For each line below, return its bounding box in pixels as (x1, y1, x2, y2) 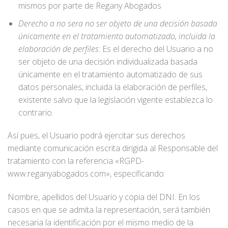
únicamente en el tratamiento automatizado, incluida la (18, 30, 215, 42)
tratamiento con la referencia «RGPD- (8, 155, 144, 167)
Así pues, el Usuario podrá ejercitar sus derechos (8, 130, 185, 141)
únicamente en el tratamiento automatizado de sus (18, 68, 203, 80)
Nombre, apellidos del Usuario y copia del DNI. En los (8, 191, 200, 203)
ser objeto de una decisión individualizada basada (18, 55, 197, 67)
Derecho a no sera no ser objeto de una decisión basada (18, 17, 217, 29)
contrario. (18, 106, 53, 118)
